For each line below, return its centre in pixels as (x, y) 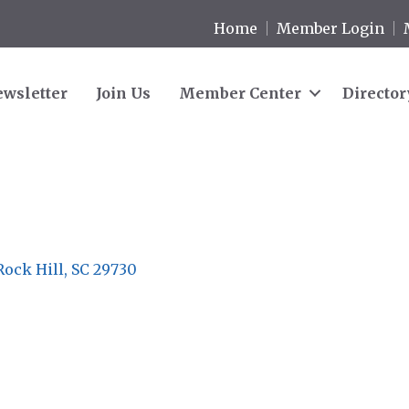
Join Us (123, 93)
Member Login (331, 28)
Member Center (240, 93)
